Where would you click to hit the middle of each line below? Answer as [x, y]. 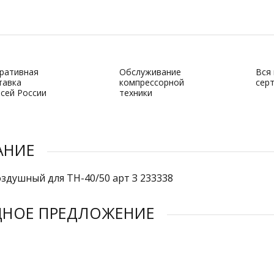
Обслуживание [150, 72]
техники [136, 93]
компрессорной [152, 82]
